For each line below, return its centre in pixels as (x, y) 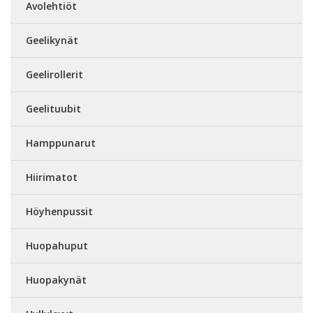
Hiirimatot (52, 177)
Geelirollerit (54, 74)
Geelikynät (52, 40)
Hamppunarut (61, 143)
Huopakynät (56, 280)
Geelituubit (53, 109)
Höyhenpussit (59, 211)
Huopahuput (57, 246)
